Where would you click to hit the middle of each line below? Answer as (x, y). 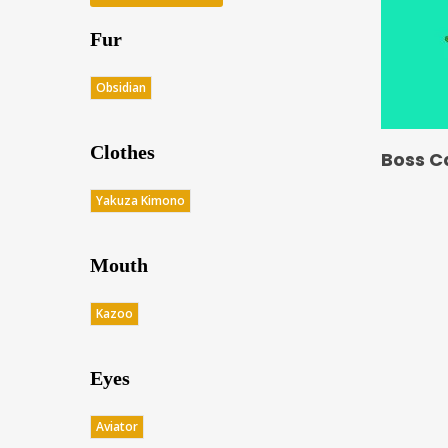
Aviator (117, 426)
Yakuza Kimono (140, 200)
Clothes (122, 152)
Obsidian (121, 87)
